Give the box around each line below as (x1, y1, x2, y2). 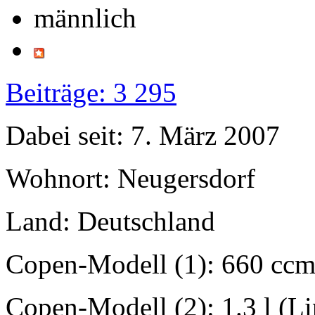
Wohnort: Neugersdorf (6, 162, 255, 193)
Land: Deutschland (6, 205, 215, 236)
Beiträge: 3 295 (6, 77, 176, 108)
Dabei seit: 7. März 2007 (6, 120, 280, 150)
